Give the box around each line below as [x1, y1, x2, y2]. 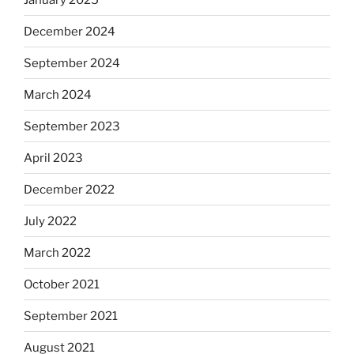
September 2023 [24, 119, 120, 134]
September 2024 [24, 55, 120, 70]
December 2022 [24, 182, 115, 197]
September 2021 [24, 308, 118, 323]
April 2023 [24, 150, 83, 165]
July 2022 [24, 213, 77, 228]
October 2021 [24, 277, 100, 292]
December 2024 [24, 24, 115, 39]
